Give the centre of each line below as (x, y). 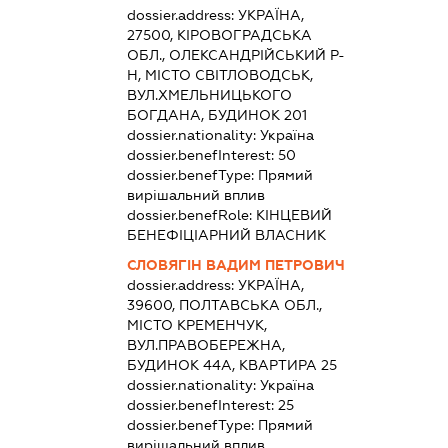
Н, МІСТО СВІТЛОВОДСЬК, (220, 75)
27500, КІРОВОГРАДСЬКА (220, 35)
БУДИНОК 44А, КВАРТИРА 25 (232, 365)
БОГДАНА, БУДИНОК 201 (217, 115)
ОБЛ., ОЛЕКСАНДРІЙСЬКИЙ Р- (236, 55)
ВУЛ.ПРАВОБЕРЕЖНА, (206, 345)
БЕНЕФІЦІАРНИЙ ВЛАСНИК (227, 235)
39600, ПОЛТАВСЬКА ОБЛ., (225, 305)
